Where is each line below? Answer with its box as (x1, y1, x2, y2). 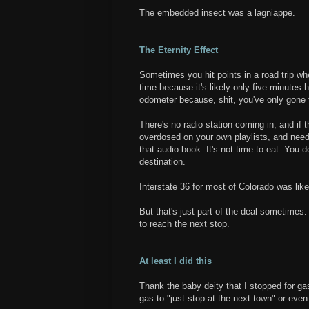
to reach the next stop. (139, 219, 230, 230)
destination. (139, 157, 186, 168)
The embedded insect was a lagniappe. (139, 8, 295, 19)
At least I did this (139, 256, 212, 267)
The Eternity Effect (139, 45, 218, 56)
